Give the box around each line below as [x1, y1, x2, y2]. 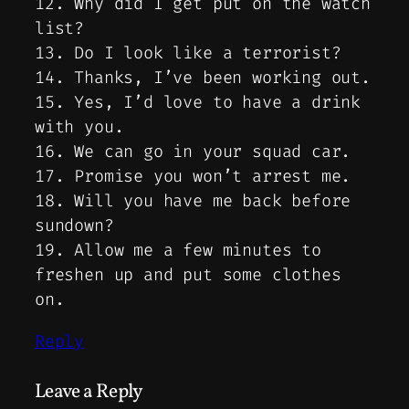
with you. [35, 116, 124, 139]
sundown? [35, 215, 114, 237]
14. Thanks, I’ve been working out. [35, 67, 371, 89]
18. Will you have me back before [35, 190, 351, 213]
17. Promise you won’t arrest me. [35, 165, 351, 188]
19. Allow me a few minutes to [35, 239, 321, 262]
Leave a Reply [35, 378, 143, 405]
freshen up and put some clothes [35, 264, 341, 287]
